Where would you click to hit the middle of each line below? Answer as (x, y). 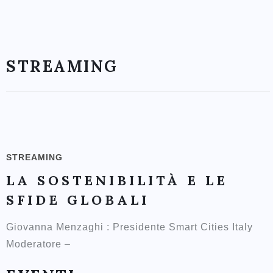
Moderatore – (40, 244)
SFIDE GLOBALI (78, 200)
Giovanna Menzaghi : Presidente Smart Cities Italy (133, 227)
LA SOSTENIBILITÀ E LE (117, 180)
